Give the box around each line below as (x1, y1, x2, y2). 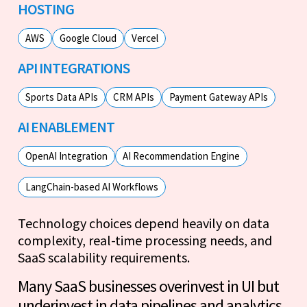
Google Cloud (60, 31, 116, 45)
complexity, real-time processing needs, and (18, 231, 272, 249)
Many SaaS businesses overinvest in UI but (18, 275, 279, 297)
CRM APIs (113, 90, 154, 103)
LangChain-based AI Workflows (25, 180, 158, 193)
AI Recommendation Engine (123, 149, 240, 162)
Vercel (132, 31, 158, 45)
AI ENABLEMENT (18, 116, 114, 136)
